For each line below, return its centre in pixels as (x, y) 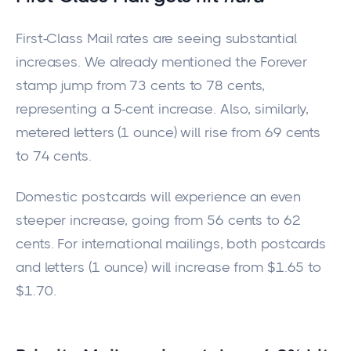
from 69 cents (274, 132)
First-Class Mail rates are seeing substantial (156, 38)
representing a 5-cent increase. (118, 109)
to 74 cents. (54, 156)
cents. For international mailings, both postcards (171, 244)
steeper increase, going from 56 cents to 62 (158, 221)
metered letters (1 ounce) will (110, 132)
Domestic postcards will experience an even (158, 197)
